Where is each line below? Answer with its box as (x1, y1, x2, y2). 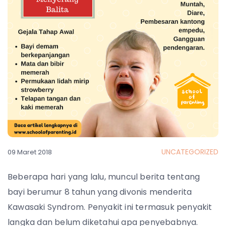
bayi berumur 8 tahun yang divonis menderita (8, 186, 192, 198)
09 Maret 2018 (8, 147, 52, 157)
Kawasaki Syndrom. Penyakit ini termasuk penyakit (8, 201, 212, 213)
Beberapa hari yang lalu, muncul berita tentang (8, 171, 200, 183)
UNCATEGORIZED (161, 147, 218, 157)
